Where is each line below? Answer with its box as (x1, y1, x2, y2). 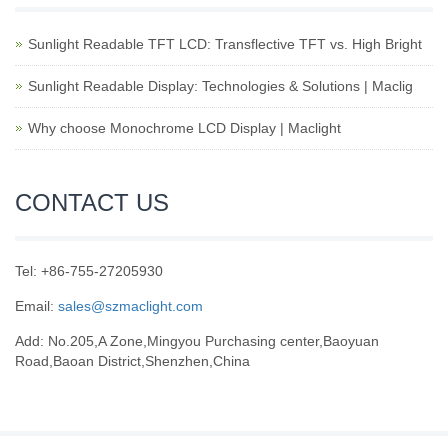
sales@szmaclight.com (58, 298, 203, 314)
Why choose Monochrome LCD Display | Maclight (28, 120, 341, 136)
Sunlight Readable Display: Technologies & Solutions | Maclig (28, 78, 413, 94)
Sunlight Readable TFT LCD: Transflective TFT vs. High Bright (28, 36, 422, 52)
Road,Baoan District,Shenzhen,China (15, 353, 250, 369)
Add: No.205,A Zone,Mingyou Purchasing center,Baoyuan (15, 333, 379, 349)
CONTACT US (15, 189, 169, 216)
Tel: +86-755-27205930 (15, 263, 163, 279)
